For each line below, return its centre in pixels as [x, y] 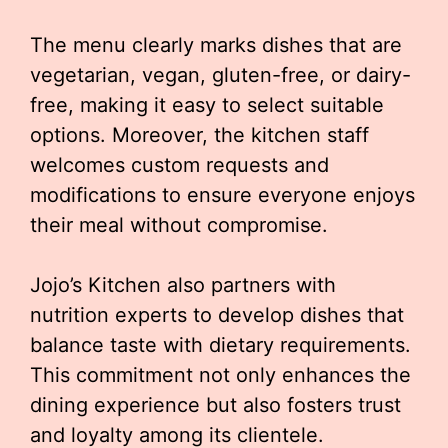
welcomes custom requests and [179, 165]
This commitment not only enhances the [220, 375]
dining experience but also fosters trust [215, 405]
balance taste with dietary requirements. [220, 345]
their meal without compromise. [179, 225]
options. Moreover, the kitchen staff [199, 135]
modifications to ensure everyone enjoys [222, 195]
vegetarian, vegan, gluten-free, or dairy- [220, 75]
